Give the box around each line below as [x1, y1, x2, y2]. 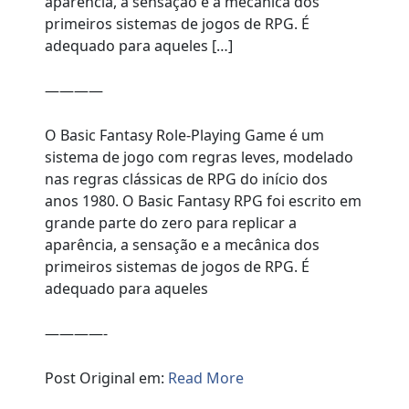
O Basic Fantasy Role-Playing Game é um [45, 125, 325, 146]
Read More [168, 368, 245, 389]
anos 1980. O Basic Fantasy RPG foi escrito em [45, 191, 362, 212]
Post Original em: [45, 368, 169, 389]
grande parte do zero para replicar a [45, 213, 298, 234]
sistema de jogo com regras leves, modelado [45, 147, 354, 168]
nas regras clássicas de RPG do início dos [45, 169, 329, 190]
